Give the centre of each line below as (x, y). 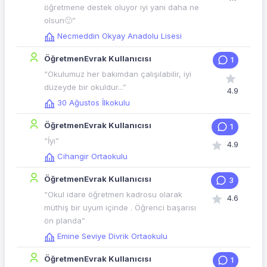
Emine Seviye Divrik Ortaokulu (112, 236)
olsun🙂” (60, 21)
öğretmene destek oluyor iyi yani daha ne (122, 7)
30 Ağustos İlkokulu (94, 103)
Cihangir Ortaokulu (92, 156)
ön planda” (65, 221)
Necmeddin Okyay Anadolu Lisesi (119, 36)
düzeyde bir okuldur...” (85, 87)
